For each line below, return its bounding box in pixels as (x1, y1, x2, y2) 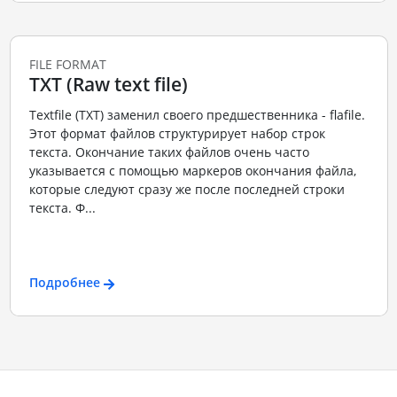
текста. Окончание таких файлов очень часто (28, 143, 309, 160)
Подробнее (28, 274, 100, 292)
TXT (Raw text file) (28, 72, 188, 97)
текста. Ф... (28, 198, 96, 216)
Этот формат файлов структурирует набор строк (28, 124, 325, 142)
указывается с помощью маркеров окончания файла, (28, 161, 356, 179)
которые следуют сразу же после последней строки (28, 180, 345, 198)
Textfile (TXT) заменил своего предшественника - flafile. (28, 105, 365, 123)
